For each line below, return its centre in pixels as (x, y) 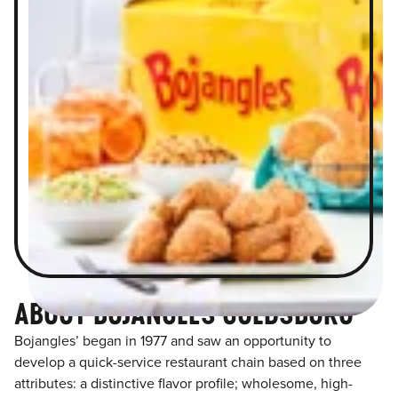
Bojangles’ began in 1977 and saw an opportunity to (173, 342)
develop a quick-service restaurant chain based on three (188, 363)
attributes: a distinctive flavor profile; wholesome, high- (183, 384)
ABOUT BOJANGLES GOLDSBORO (184, 314)
